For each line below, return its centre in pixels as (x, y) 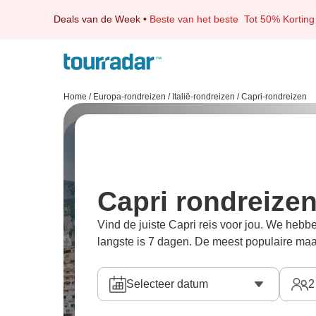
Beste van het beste (197, 19)
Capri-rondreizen (274, 97)
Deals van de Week (97, 19)
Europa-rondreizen (129, 97)
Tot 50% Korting (279, 19)
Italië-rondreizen (203, 97)
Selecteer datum (167, 284)
